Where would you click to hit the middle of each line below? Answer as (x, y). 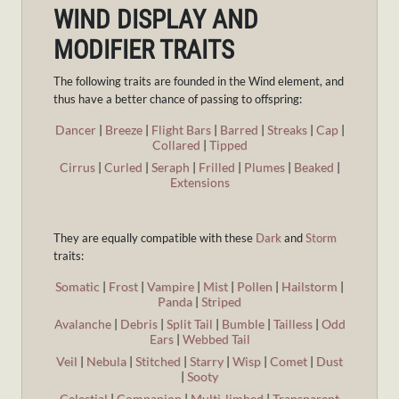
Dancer (75, 130)
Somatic (77, 287)
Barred (239, 130)
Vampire (169, 287)
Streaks (285, 130)
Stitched (158, 362)
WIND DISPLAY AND (156, 20)
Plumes (263, 167)
